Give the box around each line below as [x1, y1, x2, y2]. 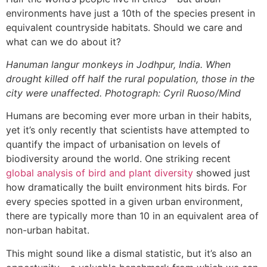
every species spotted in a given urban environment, [6, 195, 243, 208]
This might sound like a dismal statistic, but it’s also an [6, 247, 252, 259]
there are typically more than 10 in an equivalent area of [6, 210, 259, 222]
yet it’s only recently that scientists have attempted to [6, 124, 250, 136]
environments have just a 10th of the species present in [6, 7, 255, 19]
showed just [193, 167, 250, 179]
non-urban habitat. [6, 224, 89, 237]
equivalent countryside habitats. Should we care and [6, 21, 243, 33]
